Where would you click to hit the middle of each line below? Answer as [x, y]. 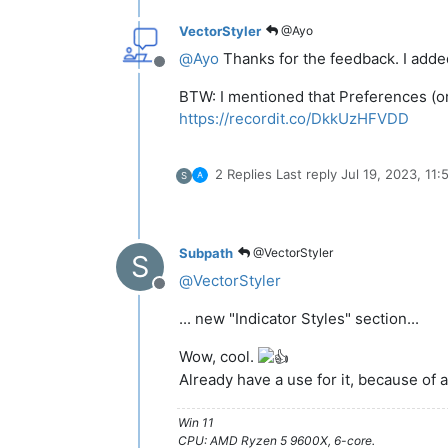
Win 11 [196, 422]
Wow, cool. [218, 356]
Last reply [308, 174]
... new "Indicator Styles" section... [299, 318]
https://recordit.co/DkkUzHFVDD [294, 118]
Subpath [206, 252]
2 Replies [243, 174]
